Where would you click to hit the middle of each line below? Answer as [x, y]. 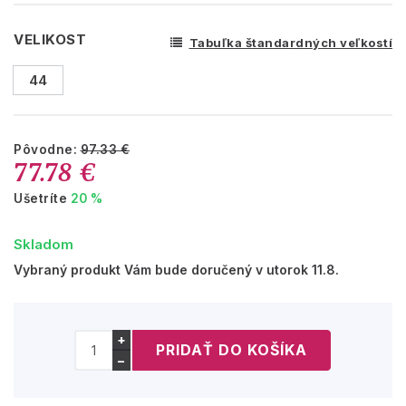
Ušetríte [42, 198]
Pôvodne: [47, 149]
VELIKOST [50, 39]
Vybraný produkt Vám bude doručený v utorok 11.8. [176, 269]
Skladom [43, 244]
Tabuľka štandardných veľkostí [290, 42]
